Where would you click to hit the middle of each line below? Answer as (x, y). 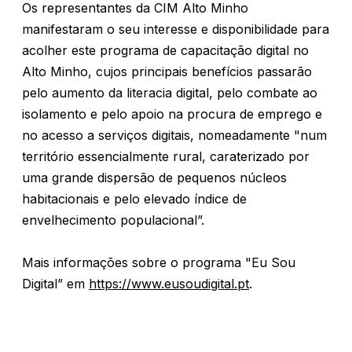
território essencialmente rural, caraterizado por (166, 156)
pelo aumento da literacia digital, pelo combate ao (170, 93)
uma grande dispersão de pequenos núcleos (154, 178)
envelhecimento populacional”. (113, 220)
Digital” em (55, 284)
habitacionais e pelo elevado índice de (134, 199)
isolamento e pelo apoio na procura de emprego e (172, 114)
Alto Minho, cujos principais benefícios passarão (167, 71)
